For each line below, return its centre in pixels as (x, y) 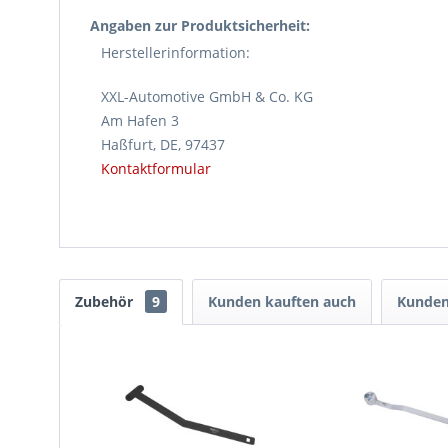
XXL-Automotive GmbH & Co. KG (207, 96)
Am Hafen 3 (140, 120)
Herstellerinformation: (175, 52)
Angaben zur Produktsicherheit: (200, 25)
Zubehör (106, 301)
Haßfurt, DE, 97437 (163, 144)
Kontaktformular (156, 168)
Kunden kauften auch (282, 301)
